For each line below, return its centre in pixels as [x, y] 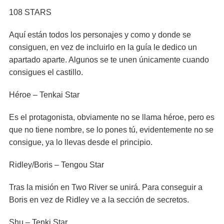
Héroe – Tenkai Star [44, 95]
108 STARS [30, 12]
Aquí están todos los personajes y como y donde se [100, 35]
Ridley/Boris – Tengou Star [56, 165]
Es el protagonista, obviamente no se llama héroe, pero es [112, 117]
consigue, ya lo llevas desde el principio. [81, 142]
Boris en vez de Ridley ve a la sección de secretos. [99, 200]
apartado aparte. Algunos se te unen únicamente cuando [109, 60]
